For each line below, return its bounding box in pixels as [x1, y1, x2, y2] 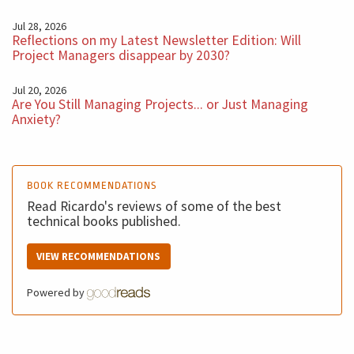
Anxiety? [12, 110, 61, 128]
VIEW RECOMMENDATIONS [36, 250, 161, 263]
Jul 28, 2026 [12, 18, 66, 33]
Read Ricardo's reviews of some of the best [26, 198, 281, 216]
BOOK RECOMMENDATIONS [26, 179, 156, 192]
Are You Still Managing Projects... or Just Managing [12, 95, 308, 113]
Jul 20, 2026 [12, 82, 66, 97]
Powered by [26, 284, 87, 299]
